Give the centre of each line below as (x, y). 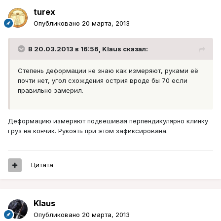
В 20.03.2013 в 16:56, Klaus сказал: (88, 49)
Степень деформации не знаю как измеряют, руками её (108, 71)
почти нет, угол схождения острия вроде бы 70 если (103, 81)
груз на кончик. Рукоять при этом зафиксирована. (88, 131)
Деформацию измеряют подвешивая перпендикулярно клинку (108, 121)
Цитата (42, 165)
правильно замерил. (51, 91)
